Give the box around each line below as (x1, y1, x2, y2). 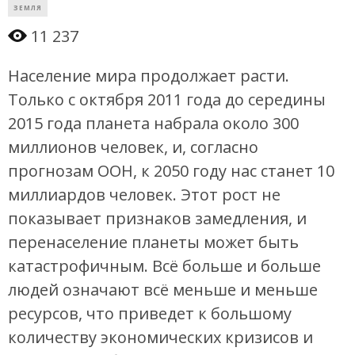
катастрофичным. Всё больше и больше (8, 255, 321, 277)
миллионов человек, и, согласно (8, 136, 258, 158)
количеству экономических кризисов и (8, 326, 313, 349)
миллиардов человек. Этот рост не (8, 184, 281, 206)
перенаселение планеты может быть (8, 231, 299, 254)
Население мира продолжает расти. (8, 65, 289, 87)
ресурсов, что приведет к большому (8, 303, 292, 325)
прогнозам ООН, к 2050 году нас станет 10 (8, 160, 334, 182)
